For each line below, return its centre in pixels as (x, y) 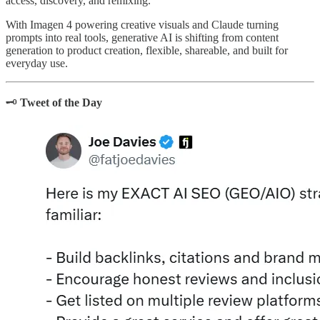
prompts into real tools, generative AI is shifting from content (142, 37)
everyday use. (37, 63)
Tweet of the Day (61, 102)
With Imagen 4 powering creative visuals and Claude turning (142, 24)
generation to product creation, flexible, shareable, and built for (147, 50)
